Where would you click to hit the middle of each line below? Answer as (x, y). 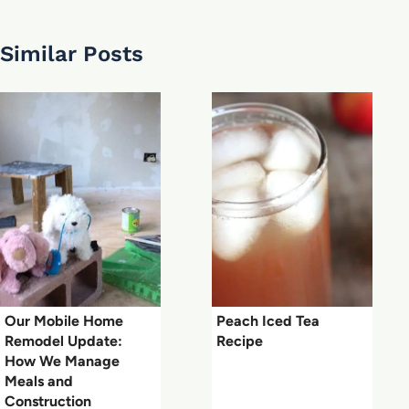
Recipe (240, 341)
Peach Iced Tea (268, 320)
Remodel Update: (63, 341)
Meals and (39, 381)
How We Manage (62, 361)
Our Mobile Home (64, 320)
